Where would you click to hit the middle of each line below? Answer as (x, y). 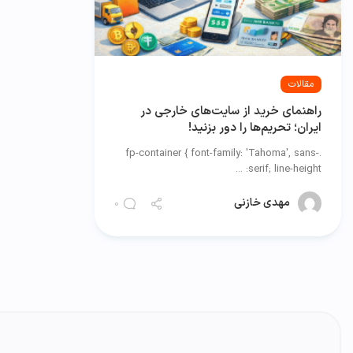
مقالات (301, 85)
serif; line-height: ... (285, 170)
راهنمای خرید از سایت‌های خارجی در (231, 112)
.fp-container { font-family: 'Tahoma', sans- (222, 154)
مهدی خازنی (262, 203)
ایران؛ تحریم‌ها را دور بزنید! (255, 128)
